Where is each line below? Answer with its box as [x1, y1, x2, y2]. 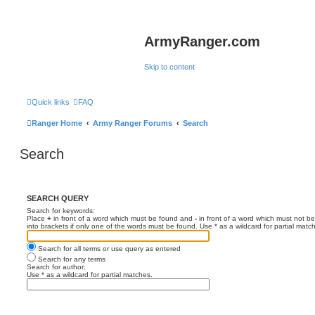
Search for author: [27, 263, 86, 271]
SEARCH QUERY [27, 194, 89, 202]
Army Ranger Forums [93, 119, 172, 127]
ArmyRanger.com [144, 34, 260, 49]
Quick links [32, 98, 70, 106]
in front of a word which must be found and [51, 214, 195, 222]
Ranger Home [32, 119, 82, 127]
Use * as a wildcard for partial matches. [27, 271, 153, 278]
